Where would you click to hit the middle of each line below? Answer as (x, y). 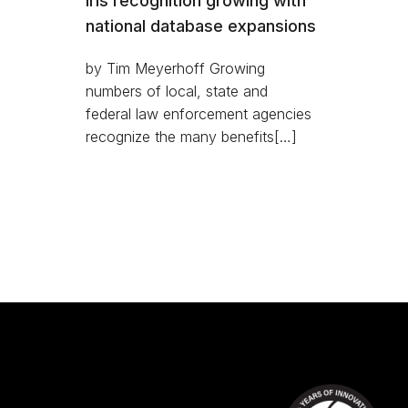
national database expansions (201, 25)
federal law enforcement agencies (199, 113)
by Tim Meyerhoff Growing (175, 68)
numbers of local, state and (177, 91)
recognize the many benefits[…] (191, 136)
